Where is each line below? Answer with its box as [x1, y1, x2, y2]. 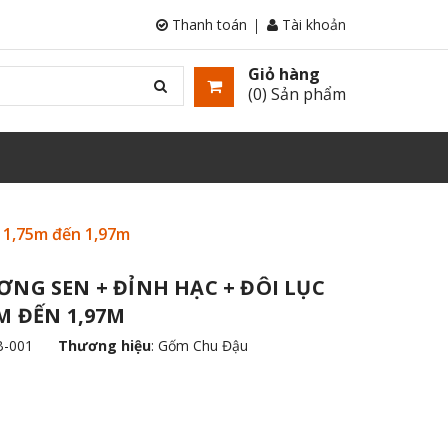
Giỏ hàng [248, 62, 320, 85]
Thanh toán [168, 15, 247, 34]
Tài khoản [278, 15, 346, 34]
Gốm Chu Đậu [158, 335, 248, 355]
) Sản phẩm [262, 82, 346, 105]
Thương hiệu [58, 335, 151, 355]
